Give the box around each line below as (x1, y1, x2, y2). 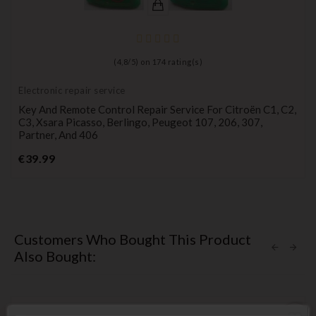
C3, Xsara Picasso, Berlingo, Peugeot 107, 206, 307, (18, 116, 262, 129)
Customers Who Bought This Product (14, 231, 251, 248)
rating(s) (166, 57, 202, 67)
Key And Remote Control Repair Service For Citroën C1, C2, (18, 103, 296, 116)
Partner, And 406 (18, 128, 98, 142)
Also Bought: (14, 248, 96, 265)
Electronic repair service (18, 85, 126, 97)
